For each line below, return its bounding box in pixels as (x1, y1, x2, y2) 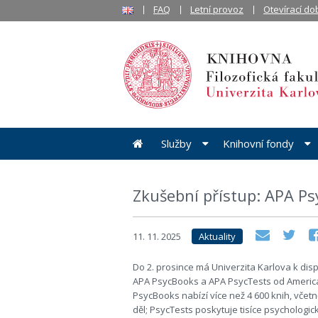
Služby (161, 136, 192, 150)
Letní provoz (190, 3, 243, 16)
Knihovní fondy (223, 136, 294, 150)
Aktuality (199, 230, 236, 243)
